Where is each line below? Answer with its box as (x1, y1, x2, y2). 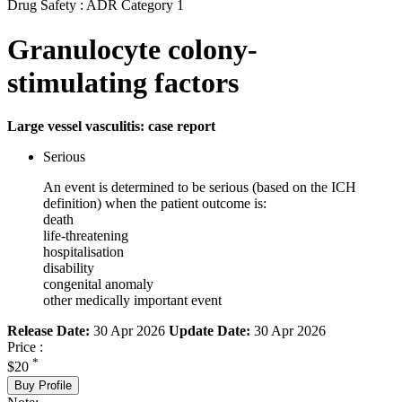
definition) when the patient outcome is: (43, 196, 267, 212)
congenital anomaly (43, 276, 153, 293)
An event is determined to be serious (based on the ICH (43, 179, 356, 196)
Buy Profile (14, 378, 72, 392)
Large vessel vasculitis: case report (7, 118, 215, 135)
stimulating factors (7, 66, 239, 99)
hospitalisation (43, 244, 124, 260)
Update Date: (169, 323, 250, 339)
